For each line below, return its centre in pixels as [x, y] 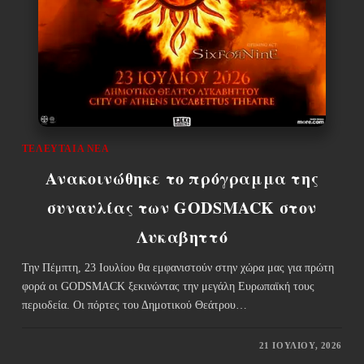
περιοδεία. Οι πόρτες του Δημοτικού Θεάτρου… [134, 305]
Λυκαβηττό [182, 236]
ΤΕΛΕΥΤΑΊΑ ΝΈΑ [65, 148]
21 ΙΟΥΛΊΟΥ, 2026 [301, 345]
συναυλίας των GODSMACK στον [182, 207]
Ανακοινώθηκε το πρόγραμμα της [182, 178]
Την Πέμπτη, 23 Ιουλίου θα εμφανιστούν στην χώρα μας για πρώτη [178, 267]
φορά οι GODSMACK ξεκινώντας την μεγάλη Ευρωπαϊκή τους [168, 286]
